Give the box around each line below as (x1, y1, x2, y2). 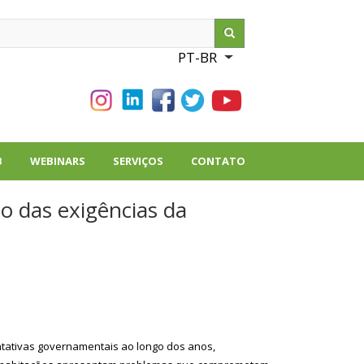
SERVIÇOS (113, 154, 164, 168)
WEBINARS (30, 154, 86, 168)
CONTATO (191, 154, 246, 168)
